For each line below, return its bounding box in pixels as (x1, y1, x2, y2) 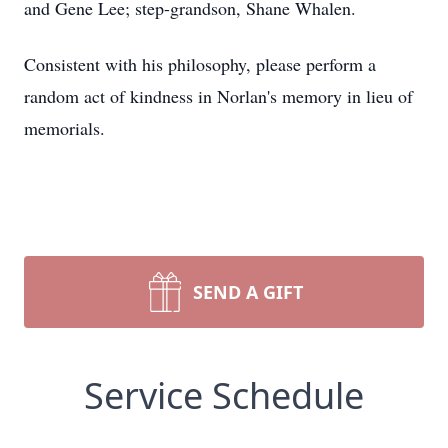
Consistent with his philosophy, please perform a (24, 52, 376, 76)
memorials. (24, 116, 111, 140)
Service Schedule (84, 371, 364, 420)
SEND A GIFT (193, 280, 303, 304)
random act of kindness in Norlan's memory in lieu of (24, 84, 413, 108)
